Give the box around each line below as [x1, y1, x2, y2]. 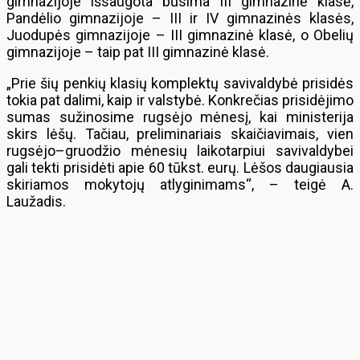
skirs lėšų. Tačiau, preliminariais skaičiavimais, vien [6, 125, 354, 142]
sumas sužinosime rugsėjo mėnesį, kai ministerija [6, 108, 354, 125]
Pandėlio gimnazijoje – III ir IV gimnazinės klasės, [6, 10, 354, 27]
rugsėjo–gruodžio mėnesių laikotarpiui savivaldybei [6, 142, 354, 159]
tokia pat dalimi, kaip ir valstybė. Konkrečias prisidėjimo [6, 92, 354, 108]
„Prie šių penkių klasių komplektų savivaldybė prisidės [6, 75, 354, 92]
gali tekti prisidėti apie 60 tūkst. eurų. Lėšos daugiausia [6, 159, 354, 176]
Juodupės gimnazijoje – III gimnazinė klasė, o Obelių [6, 27, 354, 43]
